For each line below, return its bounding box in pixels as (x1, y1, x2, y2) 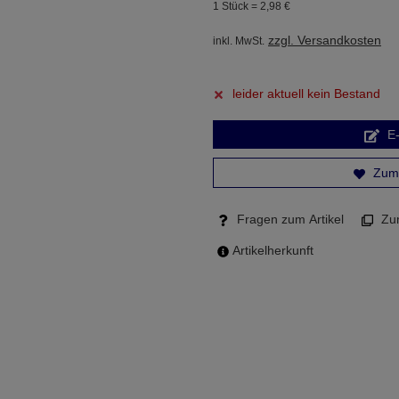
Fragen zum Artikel (233, 212, 344, 226)
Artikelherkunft (229, 243, 313, 257)
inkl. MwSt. (213, 35, 265, 47)
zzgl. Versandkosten (268, 33, 381, 47)
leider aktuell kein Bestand (232, 86, 380, 101)
